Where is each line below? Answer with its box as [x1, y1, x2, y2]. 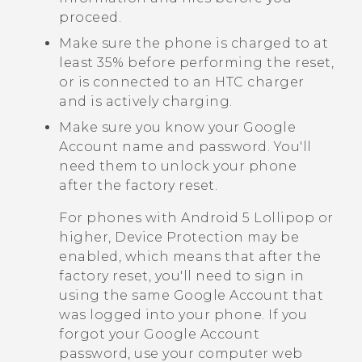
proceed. [59, 10, 121, 26]
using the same [59, 288, 174, 304]
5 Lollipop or [238, 210, 334, 226]
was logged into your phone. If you [59, 307, 307, 323]
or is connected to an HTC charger [59, 74, 305, 90]
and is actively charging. [59, 94, 233, 110]
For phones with [59, 210, 181, 226]
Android [181, 210, 239, 226]
